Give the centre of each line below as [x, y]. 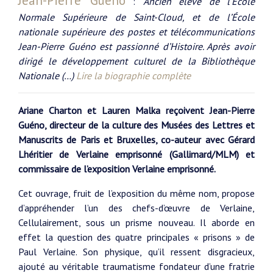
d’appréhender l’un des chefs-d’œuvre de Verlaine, [136, 208]
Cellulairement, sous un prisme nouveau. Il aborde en [136, 222]
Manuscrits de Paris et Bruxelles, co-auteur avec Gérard [136, 140]
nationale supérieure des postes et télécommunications [136, 32]
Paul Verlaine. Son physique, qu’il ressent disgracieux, [136, 252]
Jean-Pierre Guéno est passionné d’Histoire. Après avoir [136, 46]
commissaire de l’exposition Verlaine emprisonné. [117, 169]
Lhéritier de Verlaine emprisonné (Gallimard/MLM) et [136, 154]
